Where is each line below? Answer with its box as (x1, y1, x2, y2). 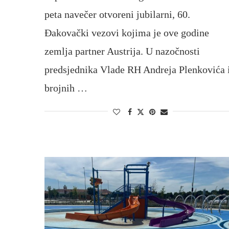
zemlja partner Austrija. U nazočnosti (44, 45, 200, 57)
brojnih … (44, 82, 87, 94)
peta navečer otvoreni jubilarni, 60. (44, 8, 190, 20)
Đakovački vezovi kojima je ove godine (44, 27, 209, 38)
